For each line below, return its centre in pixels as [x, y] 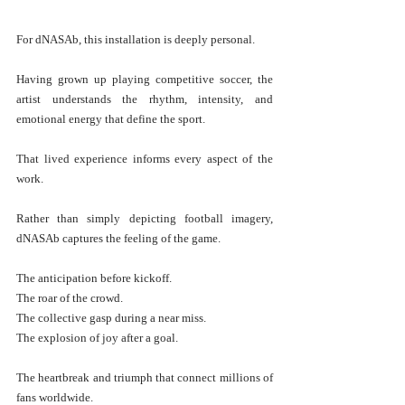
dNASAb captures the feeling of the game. [118, 239]
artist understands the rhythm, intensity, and [145, 99]
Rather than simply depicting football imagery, [145, 219]
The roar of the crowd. [70, 298]
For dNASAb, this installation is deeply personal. [136, 40]
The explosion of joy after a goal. [97, 338]
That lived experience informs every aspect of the [145, 159]
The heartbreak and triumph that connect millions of [145, 378]
